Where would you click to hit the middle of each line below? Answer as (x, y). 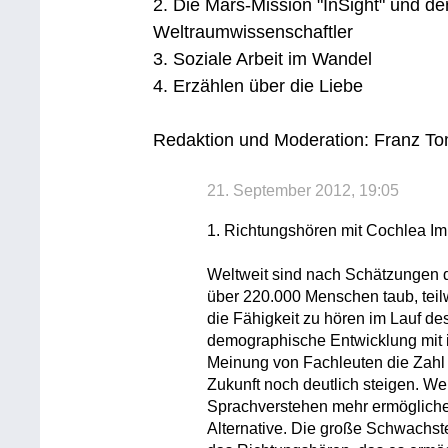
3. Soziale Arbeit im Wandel (263, 59)
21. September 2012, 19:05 (303, 190)
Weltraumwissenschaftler (253, 32)
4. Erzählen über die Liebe (258, 86)
